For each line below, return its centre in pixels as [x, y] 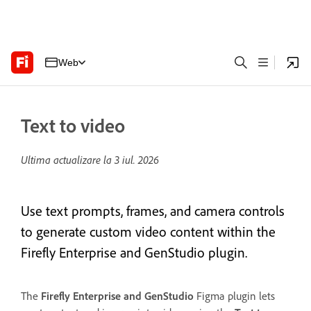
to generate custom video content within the [148, 232]
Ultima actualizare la [68, 160]
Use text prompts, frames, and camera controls [153, 211]
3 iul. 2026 [137, 160]
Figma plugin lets [236, 296]
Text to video [73, 126]
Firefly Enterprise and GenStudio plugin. [134, 253]
